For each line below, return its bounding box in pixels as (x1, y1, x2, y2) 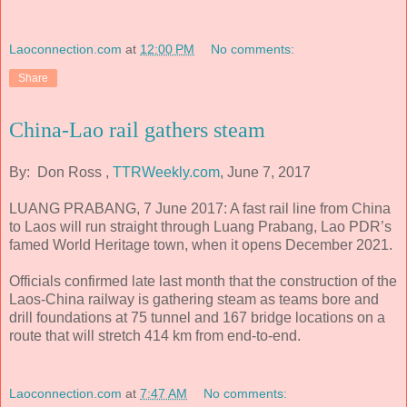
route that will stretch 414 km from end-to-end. (9, 328, 301, 344)
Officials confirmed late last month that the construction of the (9, 273, 397, 290)
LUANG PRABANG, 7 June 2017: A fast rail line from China (9, 201, 391, 217)
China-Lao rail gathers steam (9, 117, 265, 142)
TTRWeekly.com (113, 164, 220, 181)
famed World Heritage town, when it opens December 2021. (9, 237, 392, 253)
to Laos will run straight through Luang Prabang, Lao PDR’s (9, 219, 392, 235)
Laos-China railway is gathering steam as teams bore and (9, 292, 379, 308)
